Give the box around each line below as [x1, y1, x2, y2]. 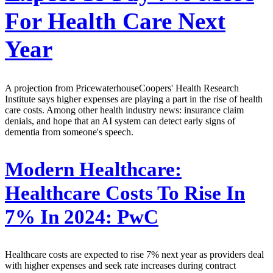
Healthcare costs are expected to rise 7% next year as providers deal [5, 249, 264, 260]
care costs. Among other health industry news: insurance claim [5, 105, 244, 116]
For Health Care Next [5, 7, 225, 34]
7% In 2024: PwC [5, 206, 158, 229]
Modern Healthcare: [5, 158, 182, 181]
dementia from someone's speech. [5, 127, 133, 138]
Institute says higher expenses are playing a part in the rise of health [5, 94, 263, 105]
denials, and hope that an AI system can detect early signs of [5, 116, 235, 127]
